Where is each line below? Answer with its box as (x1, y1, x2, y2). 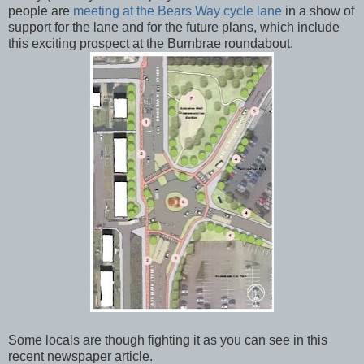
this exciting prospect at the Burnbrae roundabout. (8, 36, 293, 50)
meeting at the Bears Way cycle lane (73, 3, 285, 18)
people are (8, 3, 73, 18)
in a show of (285, 3, 354, 18)
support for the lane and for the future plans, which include (8, 19, 340, 34)
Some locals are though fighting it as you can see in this (8, 332, 327, 347)
